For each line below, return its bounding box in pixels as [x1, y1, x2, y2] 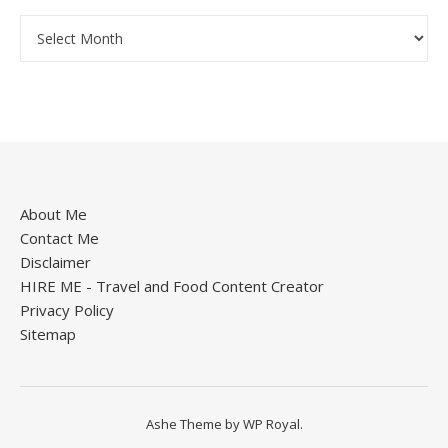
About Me [20, 204, 87, 225]
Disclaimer [20, 252, 91, 273]
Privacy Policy [20, 300, 114, 321]
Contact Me [20, 228, 99, 249]
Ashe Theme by [145, 415, 243, 434]
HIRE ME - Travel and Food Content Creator [20, 276, 324, 297]
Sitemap [20, 324, 76, 345]
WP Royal [242, 415, 300, 434]
